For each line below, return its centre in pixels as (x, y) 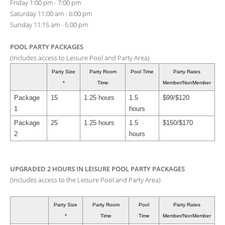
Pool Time (142, 72)
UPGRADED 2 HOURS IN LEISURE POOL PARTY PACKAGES (97, 169)
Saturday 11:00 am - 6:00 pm (51, 14)
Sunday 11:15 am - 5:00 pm (49, 25)
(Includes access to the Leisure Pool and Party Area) (85, 180)
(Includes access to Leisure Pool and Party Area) (80, 58)
